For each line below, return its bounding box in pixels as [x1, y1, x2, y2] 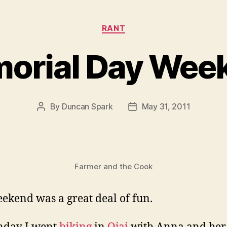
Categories [113, 18, 158, 29]
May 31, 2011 [141, 101, 191, 111]
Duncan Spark [61, 101, 113, 111]
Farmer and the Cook [74, 162, 153, 171]
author [40, 115, 65, 125]
